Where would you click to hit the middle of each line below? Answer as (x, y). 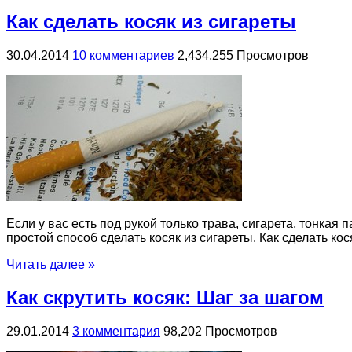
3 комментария (116, 332)
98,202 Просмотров (220, 332)
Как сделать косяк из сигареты (151, 21)
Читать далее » (51, 264)
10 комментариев (123, 55)
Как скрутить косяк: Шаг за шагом (165, 298)
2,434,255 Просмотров (243, 55)
